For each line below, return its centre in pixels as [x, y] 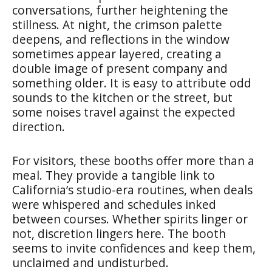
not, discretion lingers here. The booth [119, 233]
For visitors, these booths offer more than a [133, 160]
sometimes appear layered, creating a [117, 53]
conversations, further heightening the [120, 10]
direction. [39, 126]
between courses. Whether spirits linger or [130, 219]
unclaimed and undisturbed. [90, 262]
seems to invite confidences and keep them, [134, 248]
